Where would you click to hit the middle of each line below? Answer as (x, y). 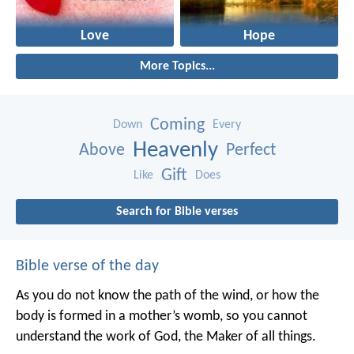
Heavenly (175, 150)
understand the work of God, (98, 337)
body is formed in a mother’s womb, (119, 316)
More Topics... (177, 66)
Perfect (250, 150)
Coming (177, 125)
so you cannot (265, 316)
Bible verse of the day (87, 266)
